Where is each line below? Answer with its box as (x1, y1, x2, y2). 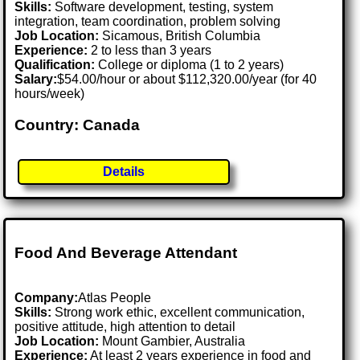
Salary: (14, 72, 58, 86)
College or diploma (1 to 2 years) (95, 57, 284, 72)
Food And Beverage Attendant (14, 243, 238, 261)
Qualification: (14, 57, 96, 72)
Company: (14, 291, 79, 305)
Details (103, 165, 145, 179)
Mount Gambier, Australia (102, 334, 246, 349)
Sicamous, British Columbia (102, 28, 261, 43)
